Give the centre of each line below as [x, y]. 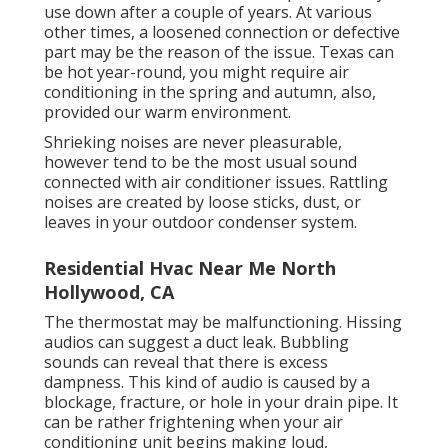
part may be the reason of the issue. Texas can [219, 52]
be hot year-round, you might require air [196, 72]
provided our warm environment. [167, 112]
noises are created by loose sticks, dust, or [202, 202]
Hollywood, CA [109, 292]
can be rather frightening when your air [193, 422]
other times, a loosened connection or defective [222, 32]
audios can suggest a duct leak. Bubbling [196, 342]
